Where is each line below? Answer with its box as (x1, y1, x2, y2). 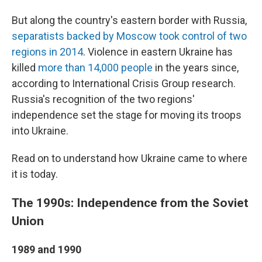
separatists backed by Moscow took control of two (12, 30, 247, 42)
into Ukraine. (12, 125, 68, 137)
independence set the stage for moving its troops (12, 109, 242, 121)
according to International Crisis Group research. (12, 77, 236, 89)
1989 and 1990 (12, 243, 81, 256)
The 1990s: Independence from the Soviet (12, 195, 249, 210)
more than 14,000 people (38, 61, 153, 74)
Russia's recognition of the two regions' (12, 93, 195, 105)
